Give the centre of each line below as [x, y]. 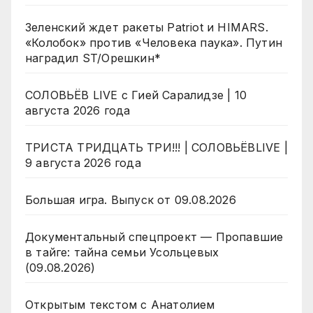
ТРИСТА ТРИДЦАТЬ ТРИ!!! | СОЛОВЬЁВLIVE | [156, 148]
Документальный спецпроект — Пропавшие [154, 237]
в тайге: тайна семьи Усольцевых [122, 253]
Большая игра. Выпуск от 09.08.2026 [131, 200]
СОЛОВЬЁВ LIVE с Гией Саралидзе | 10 [136, 95]
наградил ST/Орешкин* [93, 58]
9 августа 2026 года [83, 163]
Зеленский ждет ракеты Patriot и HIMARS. [147, 28]
